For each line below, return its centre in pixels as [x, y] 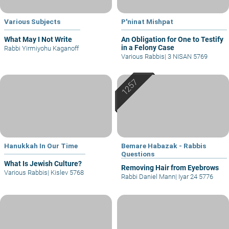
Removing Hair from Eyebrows [170, 167]
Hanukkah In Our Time [41, 145]
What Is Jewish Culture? [43, 163]
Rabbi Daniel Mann [148, 176]
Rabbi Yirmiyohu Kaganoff [41, 48]
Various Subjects [32, 21]
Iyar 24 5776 [195, 176]
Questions [138, 154]
